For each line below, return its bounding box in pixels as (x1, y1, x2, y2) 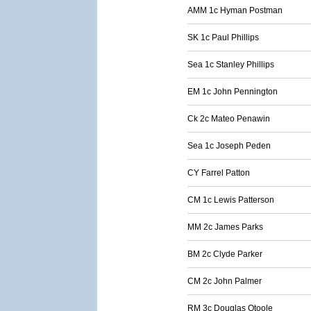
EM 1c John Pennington (187, 87, 278, 96)
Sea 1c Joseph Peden (187, 141, 271, 151)
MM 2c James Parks (187, 222, 263, 232)
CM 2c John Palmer (187, 276, 262, 286)
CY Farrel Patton (187, 168, 250, 178)
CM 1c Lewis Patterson (187, 195, 274, 205)
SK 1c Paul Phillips (187, 33, 259, 42)
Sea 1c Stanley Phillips (187, 60, 274, 69)
